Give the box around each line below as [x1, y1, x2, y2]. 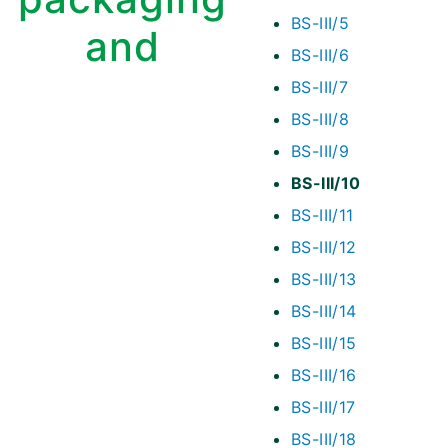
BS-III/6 [291, 45, 350, 66]
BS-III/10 [291, 173, 361, 194]
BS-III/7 [291, 77, 349, 98]
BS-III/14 [291, 301, 357, 322]
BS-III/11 [291, 205, 354, 226]
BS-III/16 [291, 365, 357, 386]
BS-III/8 [291, 109, 350, 130]
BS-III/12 [291, 237, 357, 258]
